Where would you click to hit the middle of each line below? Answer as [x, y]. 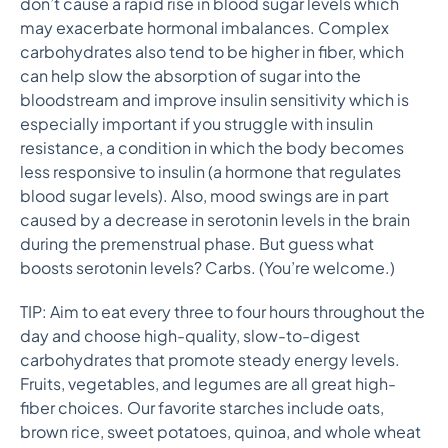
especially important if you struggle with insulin [196, 123]
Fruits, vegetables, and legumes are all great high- [208, 383]
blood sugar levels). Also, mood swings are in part [204, 195]
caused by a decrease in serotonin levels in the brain [215, 219]
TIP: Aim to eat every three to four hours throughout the [222, 311]
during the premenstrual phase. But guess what [197, 243]
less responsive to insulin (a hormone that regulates [210, 171]
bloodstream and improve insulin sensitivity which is [214, 99]
